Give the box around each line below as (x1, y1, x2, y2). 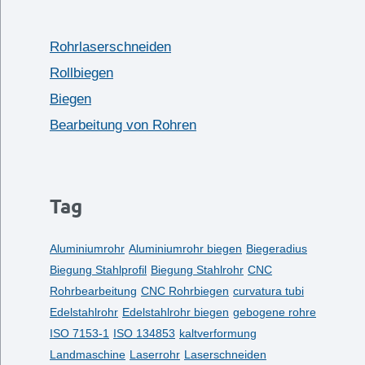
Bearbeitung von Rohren (49, 117, 196, 133)
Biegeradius (245, 242, 307, 255)
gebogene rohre (232, 306, 316, 319)
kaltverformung (178, 327, 257, 340)
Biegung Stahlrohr (150, 263, 244, 276)
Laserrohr (129, 348, 180, 361)
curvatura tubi (232, 284, 304, 297)
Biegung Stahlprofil (49, 263, 147, 276)
